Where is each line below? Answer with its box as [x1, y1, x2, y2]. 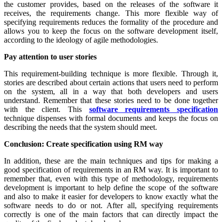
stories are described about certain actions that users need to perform [4, 78, 218, 87]
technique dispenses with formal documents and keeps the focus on [4, 113, 218, 122]
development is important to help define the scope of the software [4, 183, 218, 192]
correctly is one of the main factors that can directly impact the [4, 210, 218, 219]
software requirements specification [89, 105, 219, 113]
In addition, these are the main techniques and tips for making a [4, 156, 218, 165]
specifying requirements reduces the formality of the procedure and [4, 17, 218, 26]
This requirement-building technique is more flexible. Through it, [4, 69, 218, 78]
